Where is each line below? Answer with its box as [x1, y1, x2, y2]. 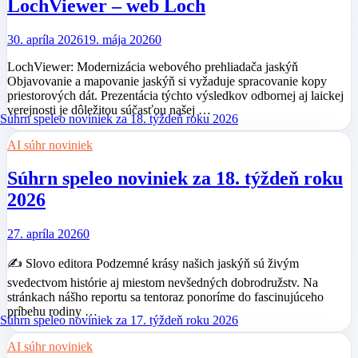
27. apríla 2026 [7, 227, 83, 241]
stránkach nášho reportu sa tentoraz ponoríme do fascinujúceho [7, 290, 324, 304]
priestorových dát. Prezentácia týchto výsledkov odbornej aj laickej [7, 88, 344, 102]
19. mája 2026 [83, 32, 155, 46]
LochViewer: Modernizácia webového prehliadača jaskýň [7, 59, 298, 74]
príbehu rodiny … [7, 304, 97, 319]
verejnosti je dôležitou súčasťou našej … [7, 102, 211, 117]
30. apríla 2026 [7, 32, 83, 46]
